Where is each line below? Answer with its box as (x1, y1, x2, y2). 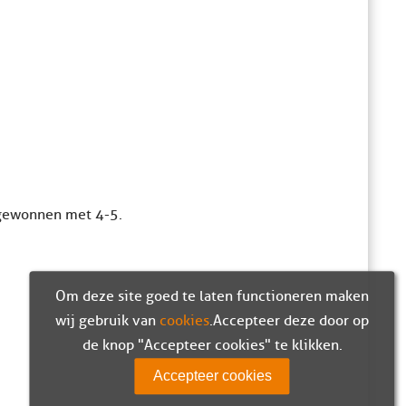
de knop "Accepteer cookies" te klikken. (82, 335, 343, 354)
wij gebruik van (55, 311, 159, 330)
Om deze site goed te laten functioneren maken (55, 286, 369, 305)
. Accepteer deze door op (209, 311, 369, 330)
